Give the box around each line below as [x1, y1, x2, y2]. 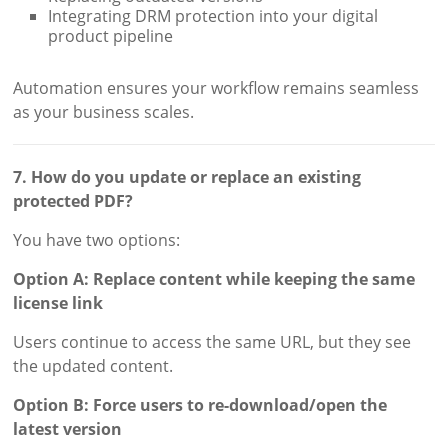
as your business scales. [13, 101, 195, 124]
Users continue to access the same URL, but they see [13, 331, 412, 354]
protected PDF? [13, 190, 134, 213]
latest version [13, 418, 123, 441]
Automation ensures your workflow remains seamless [13, 77, 420, 100]
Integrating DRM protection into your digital [48, 5, 379, 28]
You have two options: [13, 229, 181, 252]
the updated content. [13, 355, 174, 378]
